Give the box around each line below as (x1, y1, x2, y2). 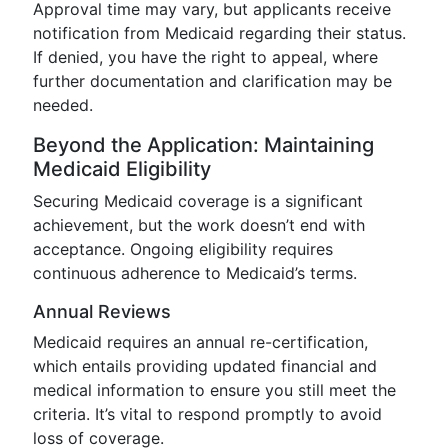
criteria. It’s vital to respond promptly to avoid (33, 404, 382, 424)
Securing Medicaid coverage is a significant (33, 191, 363, 211)
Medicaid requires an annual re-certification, (33, 332, 368, 352)
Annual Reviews (33, 301, 171, 322)
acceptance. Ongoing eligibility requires (33, 239, 333, 259)
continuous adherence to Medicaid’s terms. (33, 263, 357, 283)
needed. (33, 95, 93, 115)
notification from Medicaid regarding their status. (33, 23, 406, 43)
